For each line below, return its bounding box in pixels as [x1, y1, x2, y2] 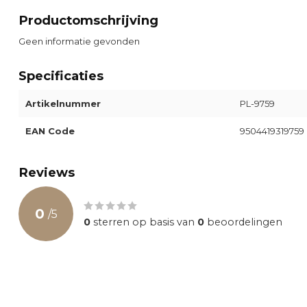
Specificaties [19, 68, 103, 84]
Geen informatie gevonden [19, 36, 140, 47]
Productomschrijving [19, 12, 158, 28]
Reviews [19, 164, 75, 180]
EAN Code [25, 125, 75, 136]
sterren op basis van [90, 216, 197, 228]
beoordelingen [204, 216, 282, 228]
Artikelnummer [25, 98, 101, 109]
